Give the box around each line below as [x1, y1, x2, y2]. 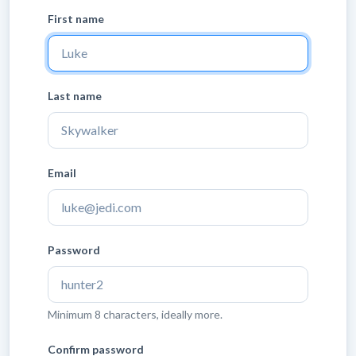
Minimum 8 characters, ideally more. [48, 308, 222, 321]
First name [48, 12, 104, 25]
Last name [48, 89, 102, 103]
